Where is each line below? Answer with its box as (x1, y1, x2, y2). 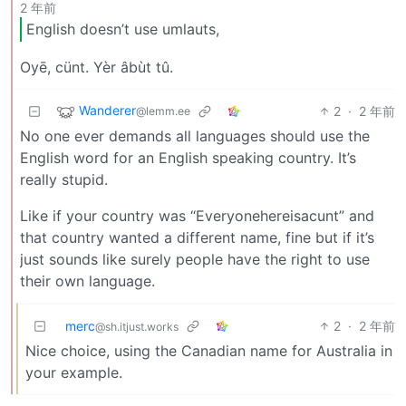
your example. (25, 362, 122, 382)
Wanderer (79, 102, 136, 119)
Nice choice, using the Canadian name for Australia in (25, 341, 392, 360)
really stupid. (20, 169, 108, 188)
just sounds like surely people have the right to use (20, 249, 370, 268)
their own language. (20, 271, 155, 290)
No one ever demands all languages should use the (20, 126, 370, 145)
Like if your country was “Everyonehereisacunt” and (20, 206, 374, 225)
